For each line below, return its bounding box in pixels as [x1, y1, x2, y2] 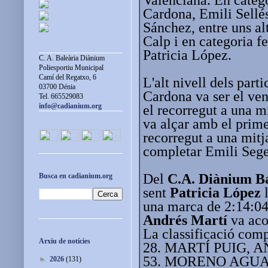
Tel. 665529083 [39, 92, 83, 101]
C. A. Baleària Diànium [39, 54, 105, 63]
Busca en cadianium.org [39, 172, 112, 181]
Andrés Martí [143, 212, 227, 228]
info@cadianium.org [39, 102, 102, 111]
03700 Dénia [39, 83, 75, 92]
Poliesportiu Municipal [39, 63, 103, 72]
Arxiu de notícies [39, 237, 90, 246]
